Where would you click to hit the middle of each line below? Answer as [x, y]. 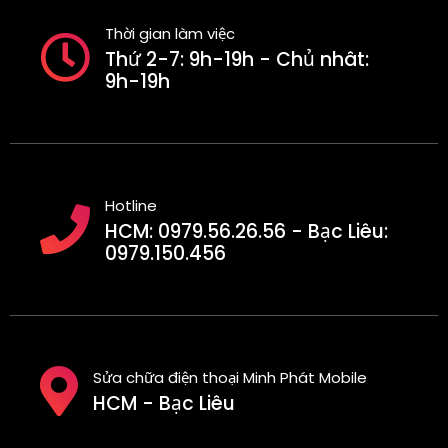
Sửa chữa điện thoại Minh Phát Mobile [230, 378]
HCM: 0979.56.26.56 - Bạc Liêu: [246, 231]
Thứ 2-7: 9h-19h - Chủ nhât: [237, 59]
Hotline [131, 205]
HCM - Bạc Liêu [164, 404]
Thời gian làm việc [170, 33]
